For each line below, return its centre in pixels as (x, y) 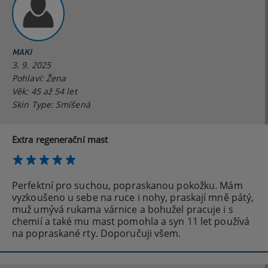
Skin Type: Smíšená (51, 105)
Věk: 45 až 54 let (45, 92)
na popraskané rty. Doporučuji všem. (97, 234)
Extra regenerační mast (60, 140)
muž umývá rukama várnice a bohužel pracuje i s (123, 210)
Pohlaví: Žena (39, 78)
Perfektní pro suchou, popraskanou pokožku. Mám (127, 186)
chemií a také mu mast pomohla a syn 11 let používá (131, 222)
